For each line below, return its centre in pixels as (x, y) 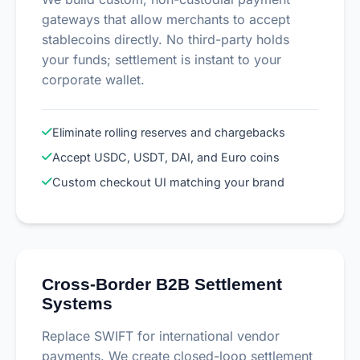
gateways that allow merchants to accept (166, 20)
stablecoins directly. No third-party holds (166, 40)
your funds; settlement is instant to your (162, 60)
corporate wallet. (93, 80)
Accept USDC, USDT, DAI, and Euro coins (166, 157)
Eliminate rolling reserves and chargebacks (169, 133)
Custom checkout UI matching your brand (168, 182)
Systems (77, 304)
